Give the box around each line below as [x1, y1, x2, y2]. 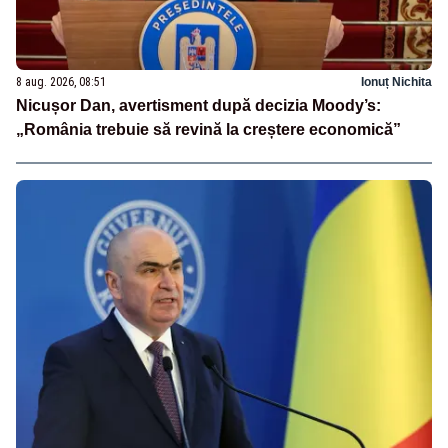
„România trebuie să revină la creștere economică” [16, 121, 401, 139]
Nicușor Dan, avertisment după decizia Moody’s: [16, 97, 381, 115]
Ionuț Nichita [361, 75, 432, 90]
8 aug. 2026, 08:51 [16, 75, 106, 90]
